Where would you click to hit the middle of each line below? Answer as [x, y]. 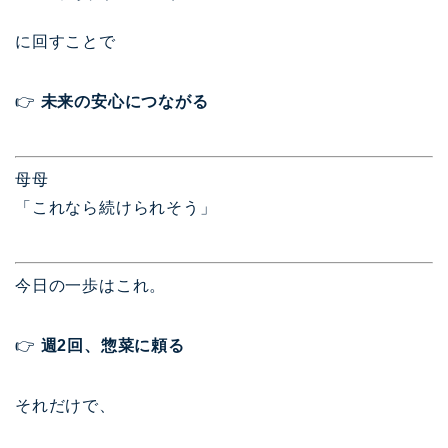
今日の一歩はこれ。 [91, 285]
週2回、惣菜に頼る [112, 345]
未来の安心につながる [124, 101]
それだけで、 [65, 405]
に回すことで [65, 41]
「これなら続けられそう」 [116, 207]
